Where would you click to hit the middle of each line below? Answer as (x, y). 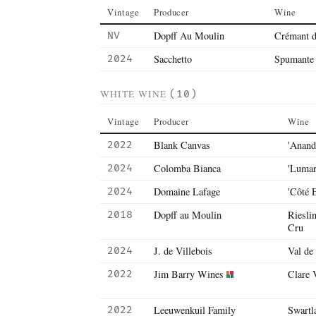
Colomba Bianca (187, 168)
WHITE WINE (135, 94)
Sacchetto (173, 59)
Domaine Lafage (187, 192)
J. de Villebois (183, 251)
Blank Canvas (182, 145)
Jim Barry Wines (189, 274)
